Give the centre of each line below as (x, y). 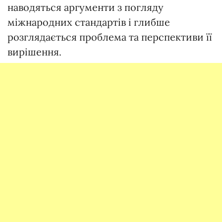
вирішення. (34, 52)
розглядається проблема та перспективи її (110, 37)
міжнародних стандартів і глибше (89, 22)
